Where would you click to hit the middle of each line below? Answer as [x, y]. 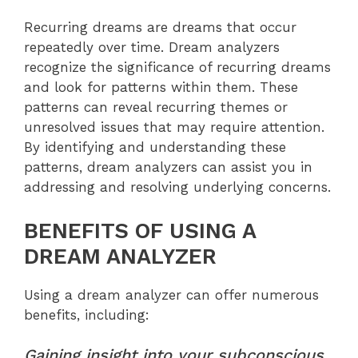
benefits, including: [87, 314]
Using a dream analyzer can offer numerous [171, 294]
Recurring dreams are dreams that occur [160, 28]
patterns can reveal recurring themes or [156, 107]
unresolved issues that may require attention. [174, 127]
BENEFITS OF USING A [140, 231]
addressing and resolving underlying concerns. [177, 187]
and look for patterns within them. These [161, 88]
